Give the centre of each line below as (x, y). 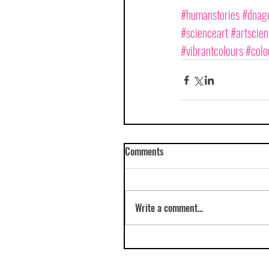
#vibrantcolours (212, 50)
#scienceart (204, 32)
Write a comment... (169, 208)
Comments (144, 151)
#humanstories (210, 14)
